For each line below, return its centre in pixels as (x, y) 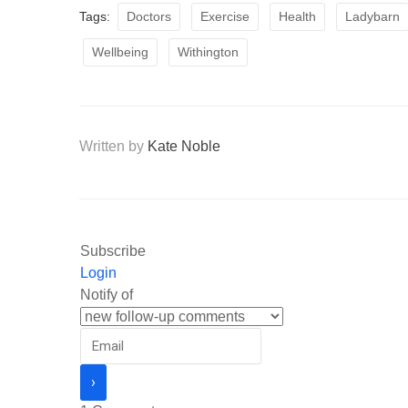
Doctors (149, 16)
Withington (208, 52)
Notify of (107, 295)
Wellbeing (120, 52)
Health (297, 16)
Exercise (225, 16)
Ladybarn (372, 16)
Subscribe (113, 251)
